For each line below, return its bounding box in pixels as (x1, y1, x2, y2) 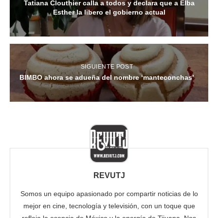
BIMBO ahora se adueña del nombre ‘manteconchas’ (19, 73, 194, 82)
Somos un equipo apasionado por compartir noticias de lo (20, 190, 198, 198)
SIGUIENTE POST (80, 63, 133, 71)
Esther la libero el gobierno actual (53, 8, 165, 17)
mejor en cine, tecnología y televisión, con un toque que (23, 202, 195, 210)
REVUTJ (93, 171, 125, 180)
